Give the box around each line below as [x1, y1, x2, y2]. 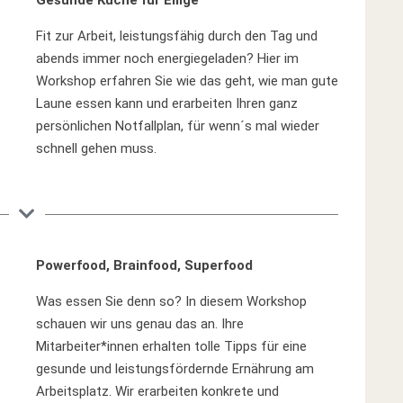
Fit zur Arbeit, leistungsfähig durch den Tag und [36, 28, 318, 44]
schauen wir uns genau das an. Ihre [36, 316, 245, 332]
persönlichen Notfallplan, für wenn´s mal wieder [36, 118, 320, 134]
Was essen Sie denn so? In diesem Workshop [36, 293, 308, 309]
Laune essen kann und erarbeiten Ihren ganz [36, 95, 299, 112]
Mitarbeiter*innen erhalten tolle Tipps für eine [36, 338, 308, 354]
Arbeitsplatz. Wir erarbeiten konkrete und [36, 383, 280, 399]
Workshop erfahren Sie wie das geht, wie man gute [36, 73, 339, 89]
